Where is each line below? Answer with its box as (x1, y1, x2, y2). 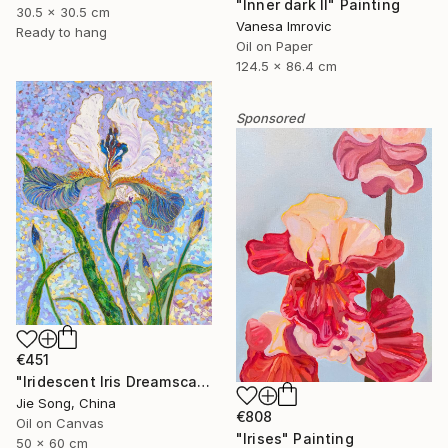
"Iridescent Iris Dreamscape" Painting (197, 373, 211, 391)
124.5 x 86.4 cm (236, 57, 337, 74)
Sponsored (236, 109, 304, 126)
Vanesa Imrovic (236, 17, 332, 34)
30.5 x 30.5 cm (16, 4, 110, 21)
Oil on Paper (236, 37, 313, 54)
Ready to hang (16, 24, 107, 41)
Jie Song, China (16, 395, 116, 412)
